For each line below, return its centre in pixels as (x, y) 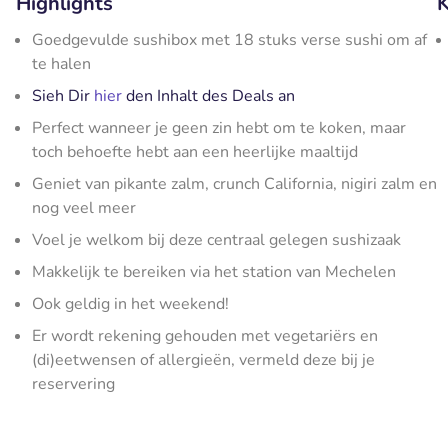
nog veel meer (84, 208)
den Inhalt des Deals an (208, 96)
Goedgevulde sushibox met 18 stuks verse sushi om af (229, 40)
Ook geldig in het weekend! (130, 304)
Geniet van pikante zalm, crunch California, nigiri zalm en (234, 184)
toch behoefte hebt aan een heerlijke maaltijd (195, 152)
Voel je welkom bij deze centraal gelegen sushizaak (216, 240)
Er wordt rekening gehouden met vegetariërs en (205, 336)
